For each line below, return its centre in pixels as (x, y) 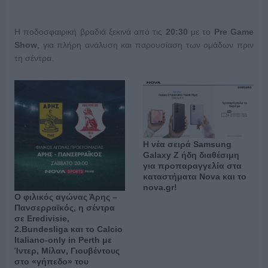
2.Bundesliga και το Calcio (68, 229)
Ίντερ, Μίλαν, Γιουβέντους (67, 250)
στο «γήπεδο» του (51, 261)
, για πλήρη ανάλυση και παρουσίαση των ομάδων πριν (145, 45)
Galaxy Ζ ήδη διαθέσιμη (191, 155)
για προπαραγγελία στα (192, 165)
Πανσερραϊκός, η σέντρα (64, 207)
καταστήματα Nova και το (194, 176)
